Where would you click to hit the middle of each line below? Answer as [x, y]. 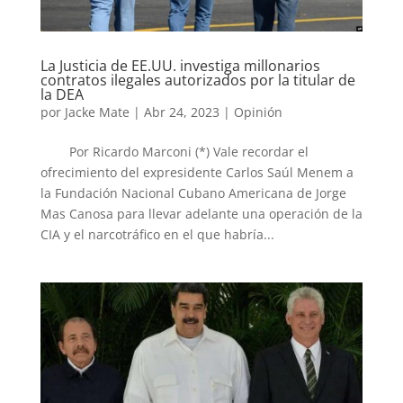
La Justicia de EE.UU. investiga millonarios [180, 66]
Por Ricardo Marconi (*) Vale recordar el [174, 152]
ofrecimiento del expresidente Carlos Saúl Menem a [197, 173]
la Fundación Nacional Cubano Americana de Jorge [193, 193]
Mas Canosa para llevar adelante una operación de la [201, 214]
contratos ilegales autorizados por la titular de [197, 81]
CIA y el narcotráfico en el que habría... [157, 235]
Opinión [258, 112]
